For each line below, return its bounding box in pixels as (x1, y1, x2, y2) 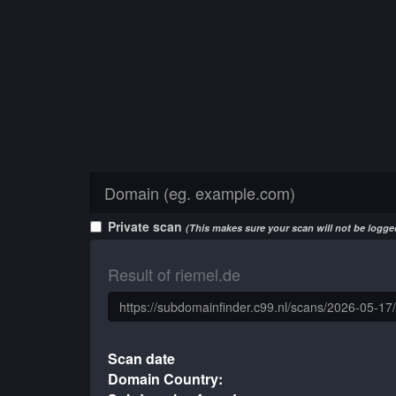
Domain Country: (108, 369, 224, 389)
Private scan (108, 217, 186, 235)
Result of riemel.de (108, 263, 240, 286)
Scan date (108, 348, 176, 369)
